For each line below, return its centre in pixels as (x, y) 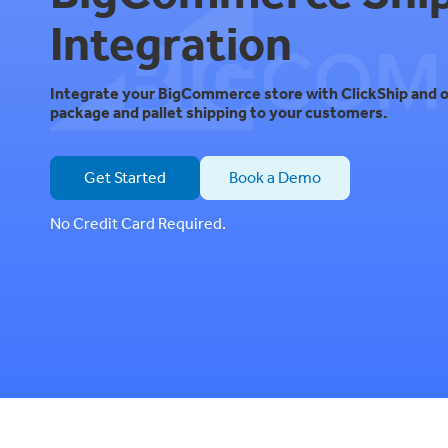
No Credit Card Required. (138, 222)
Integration (171, 43)
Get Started (125, 177)
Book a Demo (275, 177)
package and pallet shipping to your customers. (219, 112)
